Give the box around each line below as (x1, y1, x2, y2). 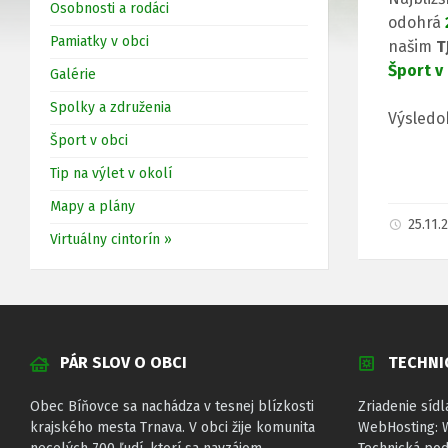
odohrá (388, 13, 446, 33)
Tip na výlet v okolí (50, 165, 172, 183)
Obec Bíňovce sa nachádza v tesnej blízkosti (30, 398, 314, 416)
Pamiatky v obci (50, 33, 149, 51)
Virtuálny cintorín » (50, 231, 172, 249)
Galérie (50, 66, 96, 84)
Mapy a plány (50, 198, 135, 216)
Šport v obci (50, 132, 128, 150)
